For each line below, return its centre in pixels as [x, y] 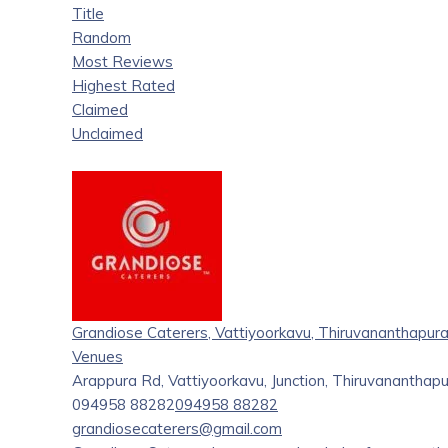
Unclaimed [107, 134]
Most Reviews [122, 62]
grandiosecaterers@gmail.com [177, 429]
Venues [97, 357]
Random [101, 38]
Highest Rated [123, 86]
